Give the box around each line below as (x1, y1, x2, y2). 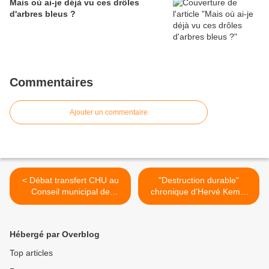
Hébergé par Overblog (10, 229, 100, 240)
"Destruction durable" (159, 175, 239, 186)
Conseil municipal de (31, 187, 110, 197)
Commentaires (10, 76, 93, 89)
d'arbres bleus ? (10, 9, 76, 19)
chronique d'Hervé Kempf (150, 187, 247, 197)
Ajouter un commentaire (70, 108, 148, 117)
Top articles (10, 248, 53, 258)
